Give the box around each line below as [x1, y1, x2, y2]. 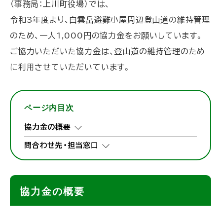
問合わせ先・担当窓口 [24, 142, 99, 149]
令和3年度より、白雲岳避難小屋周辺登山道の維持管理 [10, 16, 210, 24]
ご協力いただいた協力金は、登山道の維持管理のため [10, 47, 206, 56]
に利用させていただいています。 [10, 63, 131, 72]
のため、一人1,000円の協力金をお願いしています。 [10, 32, 204, 40]
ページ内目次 [24, 104, 74, 112]
